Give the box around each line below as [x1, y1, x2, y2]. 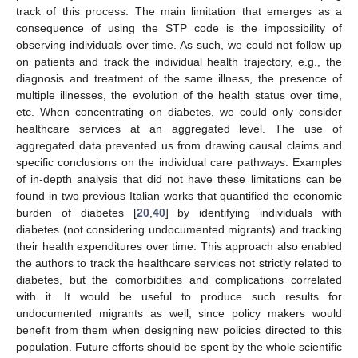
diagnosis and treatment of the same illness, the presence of [16, 71, 342, 85]
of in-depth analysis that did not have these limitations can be [16, 172, 342, 185]
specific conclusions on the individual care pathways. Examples [16, 155, 342, 169]
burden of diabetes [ [16, 205, 137, 219]
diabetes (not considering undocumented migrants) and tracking [16, 222, 342, 236]
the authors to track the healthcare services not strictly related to [16, 256, 342, 269]
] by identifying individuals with [165, 205, 343, 219]
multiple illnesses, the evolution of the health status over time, [16, 88, 342, 101]
